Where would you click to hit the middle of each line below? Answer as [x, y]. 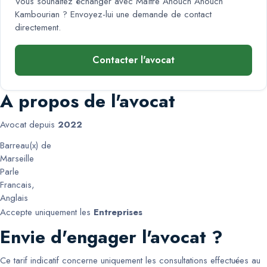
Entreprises [118, 212]
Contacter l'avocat [133, 60]
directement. [38, 27]
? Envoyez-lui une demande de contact [136, 14]
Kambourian [37, 14]
